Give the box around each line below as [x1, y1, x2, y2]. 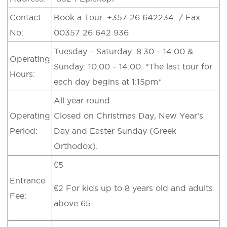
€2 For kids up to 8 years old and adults [54, 183, 213, 193]
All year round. [54, 95, 112, 105]
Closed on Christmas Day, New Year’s [54, 110, 203, 120]
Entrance [10, 175, 45, 185]
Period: [10, 126, 37, 135]
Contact [10, 12, 41, 22]
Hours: [10, 69, 35, 79]
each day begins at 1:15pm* [54, 77, 162, 86]
